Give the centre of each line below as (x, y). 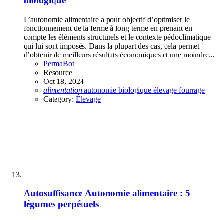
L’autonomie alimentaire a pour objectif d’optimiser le (107, 19)
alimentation (63, 90)
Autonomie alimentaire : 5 (137, 193)
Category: (59, 99)
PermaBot (59, 63)
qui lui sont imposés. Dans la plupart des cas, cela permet (111, 46)
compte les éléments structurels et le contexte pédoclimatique (117, 37)
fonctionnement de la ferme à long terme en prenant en (108, 28)
